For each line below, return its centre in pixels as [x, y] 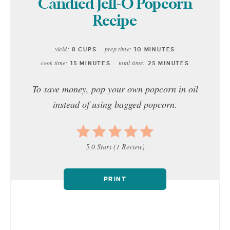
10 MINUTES [155, 49]
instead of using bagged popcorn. [115, 104]
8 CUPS [84, 49]
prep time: [118, 49]
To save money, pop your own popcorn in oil [115, 89]
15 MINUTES [90, 63]
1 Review [129, 146]
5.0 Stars [98, 146]
